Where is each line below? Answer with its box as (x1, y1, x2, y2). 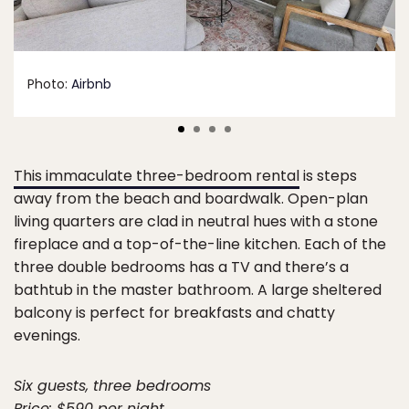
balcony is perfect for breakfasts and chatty (14, 302, 335, 324)
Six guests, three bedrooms (14, 375, 211, 397)
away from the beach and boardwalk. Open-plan (14, 188, 368, 210)
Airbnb (71, 75, 111, 94)
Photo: (27, 75, 71, 94)
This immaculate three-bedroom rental (14, 165, 299, 187)
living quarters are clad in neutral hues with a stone (14, 211, 378, 233)
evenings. (14, 325, 80, 347)
